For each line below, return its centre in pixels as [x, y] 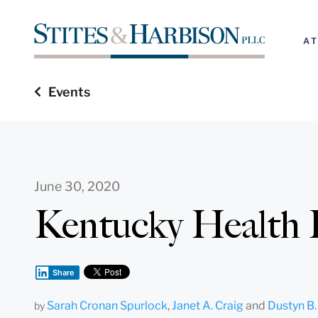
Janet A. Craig [208, 305]
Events [69, 92]
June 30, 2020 [77, 186]
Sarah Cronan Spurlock [107, 305]
